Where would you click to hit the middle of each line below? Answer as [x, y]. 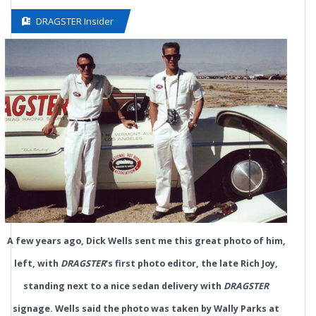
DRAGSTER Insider [75, 21]
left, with [37, 263]
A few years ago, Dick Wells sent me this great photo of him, [146, 241]
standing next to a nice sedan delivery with [123, 286]
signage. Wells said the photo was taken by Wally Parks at [146, 309]
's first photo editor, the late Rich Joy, [192, 263]
